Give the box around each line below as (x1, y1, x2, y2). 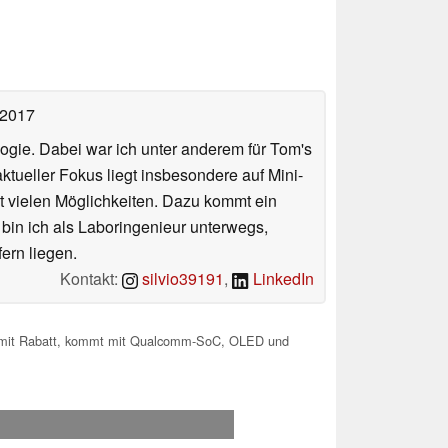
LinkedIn (249, 267, 314, 291)
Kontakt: (60, 267, 123, 291)
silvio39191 (138, 267, 225, 291)
